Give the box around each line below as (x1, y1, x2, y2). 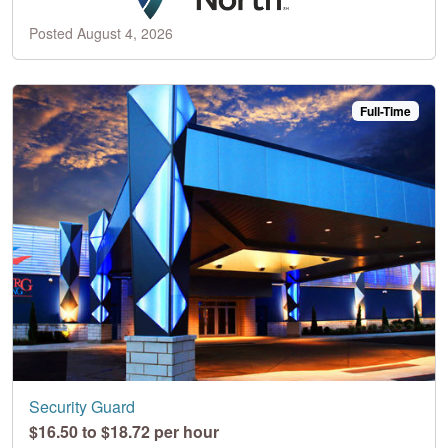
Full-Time (360, 101, 412, 120)
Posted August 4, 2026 (29, 22, 173, 43)
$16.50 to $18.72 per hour (29, 419, 219, 443)
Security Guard (29, 394, 135, 418)
